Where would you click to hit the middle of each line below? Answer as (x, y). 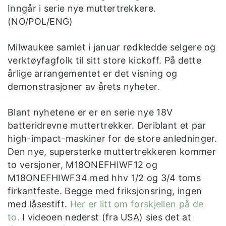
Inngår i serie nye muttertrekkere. (82, 8)
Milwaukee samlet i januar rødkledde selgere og (112, 47)
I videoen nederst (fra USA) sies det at (105, 217)
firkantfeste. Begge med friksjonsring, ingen (105, 191)
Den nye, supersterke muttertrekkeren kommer (112, 151)
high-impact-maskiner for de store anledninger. (112, 138)
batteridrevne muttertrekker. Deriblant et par (107, 125)
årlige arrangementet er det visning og (93, 73)
